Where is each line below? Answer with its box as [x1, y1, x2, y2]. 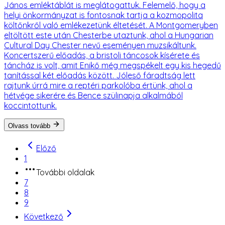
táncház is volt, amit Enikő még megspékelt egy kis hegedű [4, 60, 221, 70]
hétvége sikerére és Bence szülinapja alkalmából [4, 90, 183, 100]
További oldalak [36, 167, 94, 177]
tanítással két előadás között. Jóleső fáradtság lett [4, 70, 195, 80]
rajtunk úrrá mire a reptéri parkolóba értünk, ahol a [4, 80, 192, 90]
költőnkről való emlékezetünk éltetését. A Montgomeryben [4, 20, 218, 30]
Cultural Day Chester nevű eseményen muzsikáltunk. [4, 40, 196, 50]
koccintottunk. [4, 100, 57, 110]
